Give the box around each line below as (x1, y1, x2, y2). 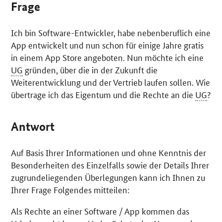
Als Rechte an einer (11, 205, 85, 217)
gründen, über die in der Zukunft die (23, 63, 158, 76)
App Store (45, 51, 82, 63)
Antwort (11, 119, 55, 135)
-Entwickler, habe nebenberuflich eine (71, 26, 211, 39)
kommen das (140, 205, 190, 217)
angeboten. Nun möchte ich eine (82, 51, 204, 63)
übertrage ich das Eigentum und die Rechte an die (11, 88, 196, 101)
